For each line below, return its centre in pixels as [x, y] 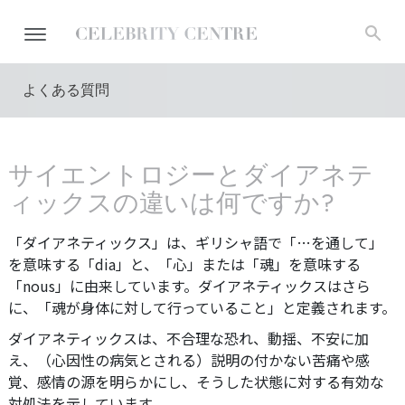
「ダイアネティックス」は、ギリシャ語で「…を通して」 [196, 242]
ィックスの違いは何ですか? [171, 203]
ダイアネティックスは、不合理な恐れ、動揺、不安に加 [188, 338]
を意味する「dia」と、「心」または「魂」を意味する [184, 264]
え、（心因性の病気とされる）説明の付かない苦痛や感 [189, 360]
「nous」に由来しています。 [103, 286]
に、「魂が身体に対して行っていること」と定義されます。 [202, 307]
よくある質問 [66, 90]
